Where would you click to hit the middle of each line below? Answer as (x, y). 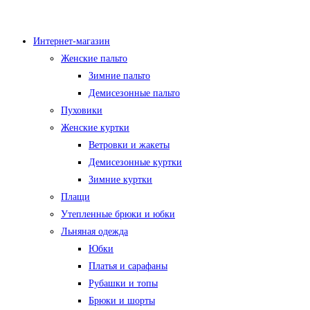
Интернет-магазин (72, 41)
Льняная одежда (94, 231)
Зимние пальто (119, 76)
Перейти (22, 13)
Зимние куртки (120, 180)
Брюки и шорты (122, 301)
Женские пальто (94, 58)
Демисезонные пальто (134, 93)
